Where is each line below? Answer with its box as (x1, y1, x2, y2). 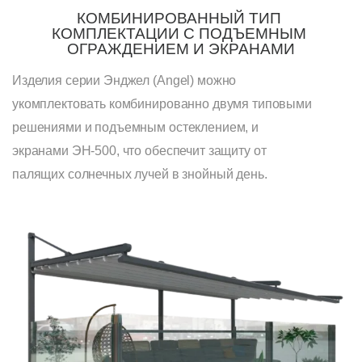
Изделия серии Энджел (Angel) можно (12, 74, 237, 88)
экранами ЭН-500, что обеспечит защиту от (12, 144, 267, 158)
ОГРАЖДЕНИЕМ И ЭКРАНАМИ (67, 40, 295, 58)
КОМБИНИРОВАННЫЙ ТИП (77, 10, 281, 27)
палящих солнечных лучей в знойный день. (12, 167, 267, 182)
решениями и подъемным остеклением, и (12, 120, 259, 135)
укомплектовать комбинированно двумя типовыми (12, 97, 312, 112)
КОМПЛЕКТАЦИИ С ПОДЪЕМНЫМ (52, 25, 306, 43)
